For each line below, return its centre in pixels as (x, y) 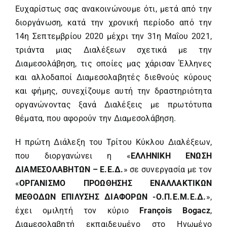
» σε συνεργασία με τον (167, 169)
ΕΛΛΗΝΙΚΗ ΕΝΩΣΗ (171, 156)
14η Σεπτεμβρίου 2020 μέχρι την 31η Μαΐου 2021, (113, 36)
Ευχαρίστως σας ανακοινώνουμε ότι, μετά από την (113, 9)
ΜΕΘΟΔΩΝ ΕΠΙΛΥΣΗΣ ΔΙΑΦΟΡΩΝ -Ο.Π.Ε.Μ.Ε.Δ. (111, 197)
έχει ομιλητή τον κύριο (78, 210)
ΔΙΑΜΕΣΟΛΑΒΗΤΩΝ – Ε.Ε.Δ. (69, 169)
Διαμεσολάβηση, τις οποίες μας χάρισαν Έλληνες (113, 63)
